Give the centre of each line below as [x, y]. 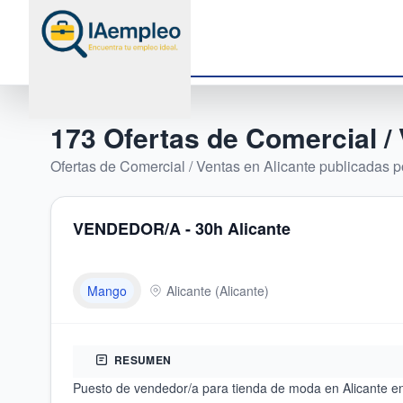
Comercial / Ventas [180, 166]
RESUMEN [143, 360]
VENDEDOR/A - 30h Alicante [182, 228]
